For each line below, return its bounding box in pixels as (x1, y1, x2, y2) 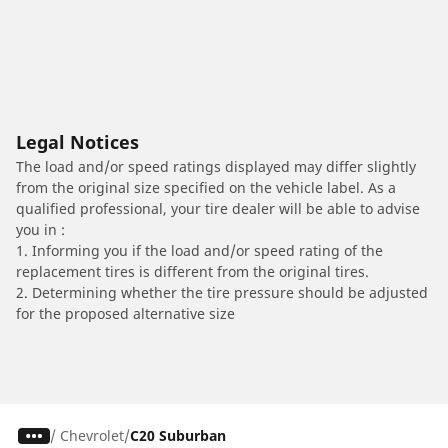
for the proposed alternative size (16, 304, 235, 323)
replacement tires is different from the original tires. (16, 262, 369, 281)
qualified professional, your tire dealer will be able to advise (16, 199, 420, 218)
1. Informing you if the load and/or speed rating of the (16, 241, 383, 260)
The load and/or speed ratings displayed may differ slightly (16, 157, 416, 176)
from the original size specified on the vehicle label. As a (16, 178, 396, 197)
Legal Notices (16, 130, 139, 154)
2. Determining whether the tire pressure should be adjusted (16, 283, 428, 302)
